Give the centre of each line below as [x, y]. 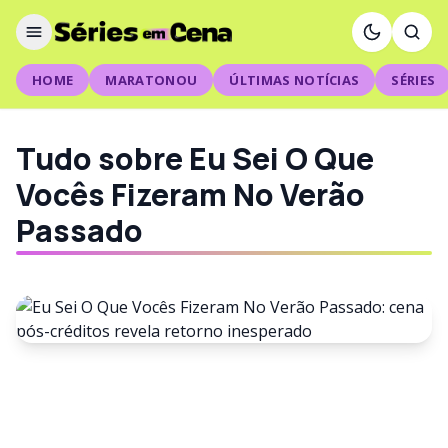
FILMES [79, 380]
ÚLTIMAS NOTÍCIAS [294, 80]
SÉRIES [413, 80]
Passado [79, 230]
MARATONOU [151, 80]
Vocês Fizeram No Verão [190, 194]
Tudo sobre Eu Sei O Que [195, 158]
